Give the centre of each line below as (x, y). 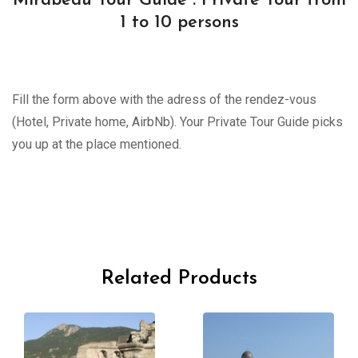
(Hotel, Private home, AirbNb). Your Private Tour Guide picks (177, 122)
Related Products (179, 279)
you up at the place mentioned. (97, 145)
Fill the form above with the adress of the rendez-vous (164, 100)
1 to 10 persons (179, 23)
